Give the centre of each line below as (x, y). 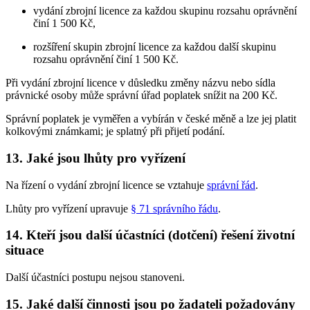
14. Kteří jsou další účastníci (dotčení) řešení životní (150, 235)
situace (25, 250)
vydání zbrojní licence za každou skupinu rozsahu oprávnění (165, 11)
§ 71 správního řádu (174, 208)
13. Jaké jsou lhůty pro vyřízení (95, 158)
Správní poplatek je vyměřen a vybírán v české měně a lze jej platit (151, 119)
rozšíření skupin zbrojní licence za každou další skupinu (155, 47)
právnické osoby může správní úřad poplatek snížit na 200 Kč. (142, 95)
